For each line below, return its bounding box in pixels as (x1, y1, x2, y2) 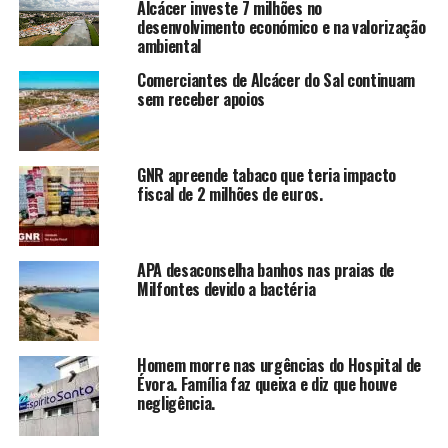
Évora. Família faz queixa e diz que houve (136, 372, 397, 397)
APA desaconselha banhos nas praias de (136, 258, 395, 283)
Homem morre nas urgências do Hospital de (136, 353, 422, 378)
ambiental (136, 34, 201, 59)
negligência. (136, 391, 216, 416)
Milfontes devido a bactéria (136, 277, 316, 302)
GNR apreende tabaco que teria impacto (136, 163, 397, 188)
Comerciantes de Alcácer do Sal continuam (136, 68, 416, 93)
